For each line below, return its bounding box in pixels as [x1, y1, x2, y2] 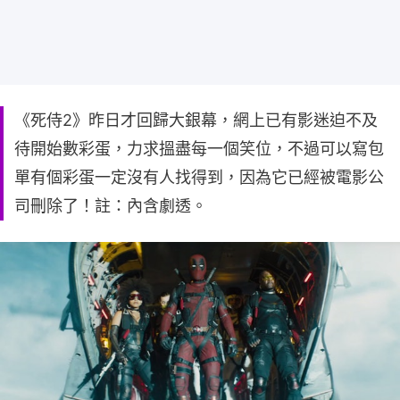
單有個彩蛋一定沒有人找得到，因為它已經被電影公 [14, 167, 384, 187]
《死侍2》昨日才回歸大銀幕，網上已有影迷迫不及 [14, 110, 378, 129]
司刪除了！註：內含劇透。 [14, 196, 207, 215]
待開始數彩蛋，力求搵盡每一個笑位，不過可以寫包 [14, 138, 384, 158]
